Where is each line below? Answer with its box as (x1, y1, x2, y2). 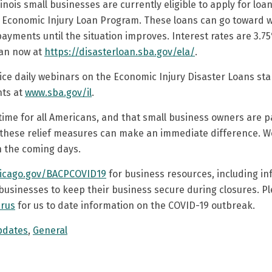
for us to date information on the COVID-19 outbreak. (15, 200, 255, 211)
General (33, 225, 67, 236)
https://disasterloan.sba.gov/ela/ (44, 46, 195, 58)
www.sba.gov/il (25, 87, 92, 98)
